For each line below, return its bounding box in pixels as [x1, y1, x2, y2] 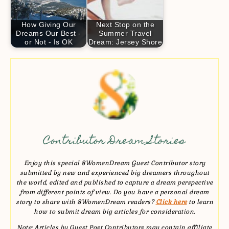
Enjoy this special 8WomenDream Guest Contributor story [24, 159, 205, 167]
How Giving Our [21, 20, 76, 29]
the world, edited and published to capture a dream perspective [16, 178, 213, 187]
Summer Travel [99, 29, 152, 38]
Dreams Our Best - [16, 29, 81, 38]
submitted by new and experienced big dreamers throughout [19, 169, 210, 177]
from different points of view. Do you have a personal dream [20, 188, 209, 196]
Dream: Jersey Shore [88, 38, 163, 47]
